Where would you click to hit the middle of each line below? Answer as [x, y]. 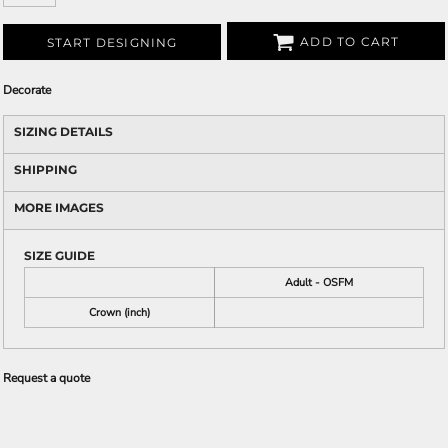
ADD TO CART [350, 42]
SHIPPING [45, 169]
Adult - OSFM [319, 282]
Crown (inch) [119, 312]
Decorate [27, 90]
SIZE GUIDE [59, 255]
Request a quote [46, 378]
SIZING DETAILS [63, 131]
